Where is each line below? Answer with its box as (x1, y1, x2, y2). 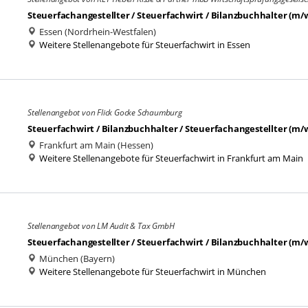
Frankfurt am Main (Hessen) (37, 139, 153, 151)
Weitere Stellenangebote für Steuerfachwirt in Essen (39, 38, 250, 51)
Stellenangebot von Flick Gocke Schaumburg (27, 107, 182, 118)
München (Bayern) (37, 252, 115, 265)
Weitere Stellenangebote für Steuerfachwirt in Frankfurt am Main (39, 152, 303, 164)
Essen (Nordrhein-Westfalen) (37, 25, 156, 38)
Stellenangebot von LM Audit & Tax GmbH (27, 220, 175, 232)
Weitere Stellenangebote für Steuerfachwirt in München (39, 265, 266, 278)
